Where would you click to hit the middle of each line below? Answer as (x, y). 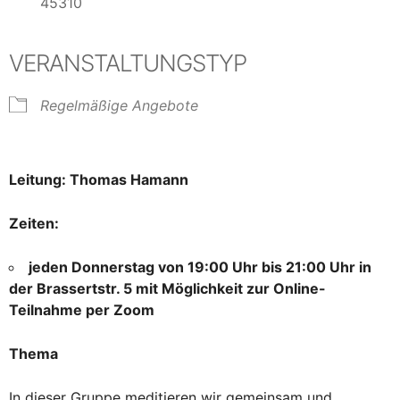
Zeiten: (34, 224)
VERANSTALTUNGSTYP (128, 63)
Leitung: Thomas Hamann (99, 180)
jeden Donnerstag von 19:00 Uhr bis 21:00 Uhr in (200, 267)
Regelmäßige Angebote (119, 106)
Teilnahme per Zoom (83, 310)
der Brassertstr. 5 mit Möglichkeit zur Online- (167, 289)
